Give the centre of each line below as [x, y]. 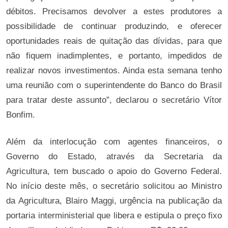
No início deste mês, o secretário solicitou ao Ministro [114, 186]
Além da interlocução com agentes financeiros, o [114, 142]
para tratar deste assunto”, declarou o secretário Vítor [114, 100]
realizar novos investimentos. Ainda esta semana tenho [114, 70]
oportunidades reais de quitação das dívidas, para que [114, 41]
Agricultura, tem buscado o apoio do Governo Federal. [114, 171]
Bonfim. [21, 115]
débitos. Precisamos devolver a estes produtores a [114, 11]
